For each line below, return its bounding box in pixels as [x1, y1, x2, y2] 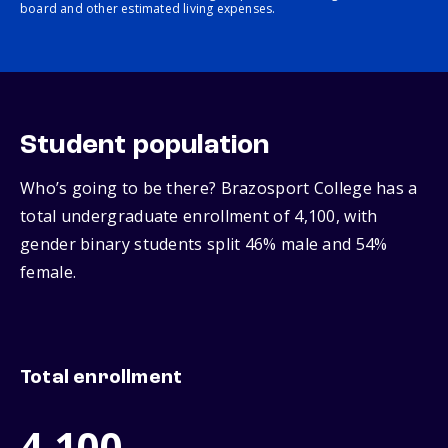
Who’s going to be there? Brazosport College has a [20, 177, 418, 200]
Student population [20, 132, 270, 161]
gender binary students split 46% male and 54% [20, 233, 388, 256]
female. [20, 261, 77, 284]
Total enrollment [20, 368, 183, 389]
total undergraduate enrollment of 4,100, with [20, 205, 378, 228]
